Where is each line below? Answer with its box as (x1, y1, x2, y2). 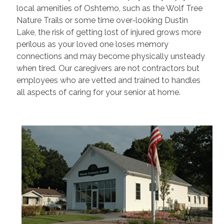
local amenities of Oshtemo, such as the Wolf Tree (16, 3, 202, 13)
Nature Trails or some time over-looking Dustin (16, 15, 188, 25)
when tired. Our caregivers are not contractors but (16, 63, 199, 73)
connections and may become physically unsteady (16, 51, 205, 61)
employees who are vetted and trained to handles (16, 75, 200, 85)
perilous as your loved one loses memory (16, 39, 168, 49)
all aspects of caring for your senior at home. (16, 87, 180, 97)
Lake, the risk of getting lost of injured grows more (16, 27, 201, 37)
